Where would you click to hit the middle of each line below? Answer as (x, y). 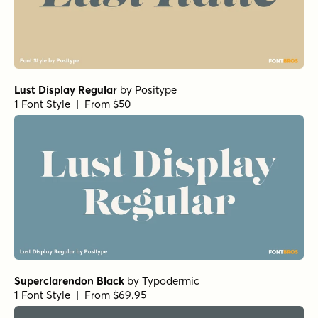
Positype (156, 89)
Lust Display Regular (66, 89)
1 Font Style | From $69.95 (80, 295)
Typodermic (171, 280)
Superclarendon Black (69, 280)
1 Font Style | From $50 (72, 104)
